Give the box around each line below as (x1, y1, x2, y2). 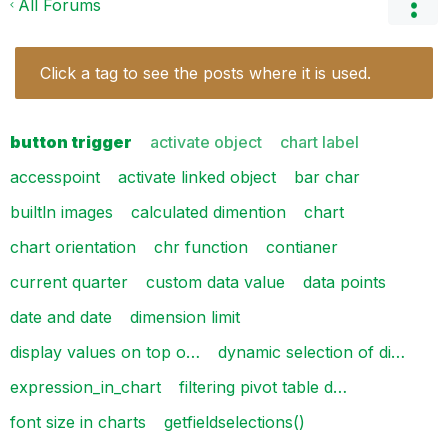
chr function (154, 236, 248, 257)
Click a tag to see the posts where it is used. (40, 62, 371, 83)
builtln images (10, 201, 113, 222)
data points (303, 271, 386, 292)
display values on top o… (10, 341, 200, 362)
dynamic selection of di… (218, 341, 405, 362)
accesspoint (10, 166, 100, 187)
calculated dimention (131, 201, 286, 222)
